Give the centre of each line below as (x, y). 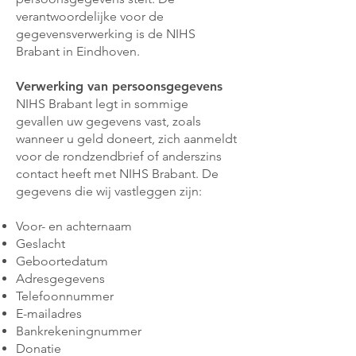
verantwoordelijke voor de (90, 16)
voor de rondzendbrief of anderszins (119, 156)
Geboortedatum (62, 261)
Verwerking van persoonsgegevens (119, 86)
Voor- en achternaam (74, 226)
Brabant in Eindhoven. (79, 51)
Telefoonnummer (65, 296)
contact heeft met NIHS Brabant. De (117, 174)
